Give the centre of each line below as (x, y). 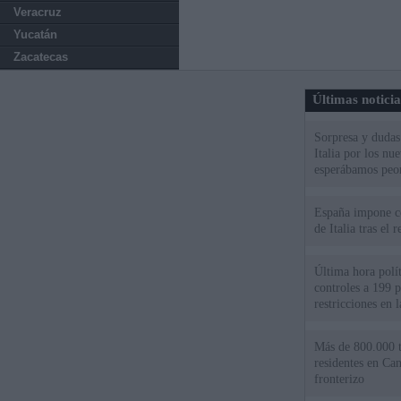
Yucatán (35, 34)
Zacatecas (41, 57)
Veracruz (38, 12)
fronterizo (340, 379)
